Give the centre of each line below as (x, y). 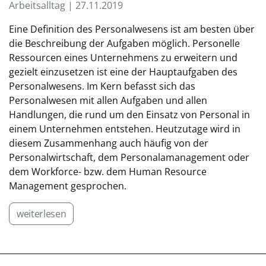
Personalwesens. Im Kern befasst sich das (102, 86)
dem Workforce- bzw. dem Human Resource (108, 172)
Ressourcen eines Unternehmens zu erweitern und (123, 58)
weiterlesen (42, 214)
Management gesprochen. (68, 186)
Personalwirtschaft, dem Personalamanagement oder (129, 158)
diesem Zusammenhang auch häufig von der (109, 143)
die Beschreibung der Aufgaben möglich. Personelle (124, 44)
